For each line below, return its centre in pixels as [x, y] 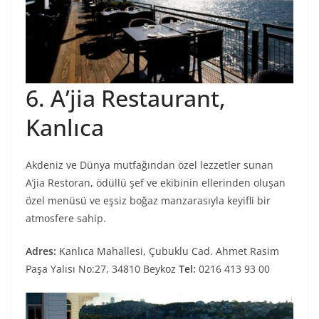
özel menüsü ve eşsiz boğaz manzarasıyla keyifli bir [148, 201]
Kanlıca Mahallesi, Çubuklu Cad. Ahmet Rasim [169, 251]
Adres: [42, 251]
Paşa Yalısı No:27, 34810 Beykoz [102, 269]
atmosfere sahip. [66, 219]
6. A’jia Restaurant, [126, 98]
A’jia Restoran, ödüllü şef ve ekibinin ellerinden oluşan [156, 183]
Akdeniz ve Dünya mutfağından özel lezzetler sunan [150, 165]
